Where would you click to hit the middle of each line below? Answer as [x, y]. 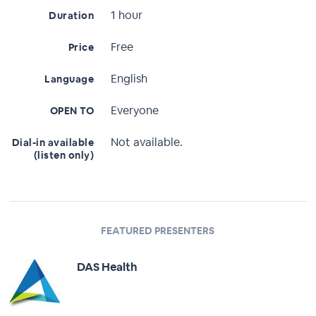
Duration [72, 16]
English [129, 79]
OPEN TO [72, 111]
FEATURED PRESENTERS [158, 231]
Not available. [147, 142]
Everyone [135, 110]
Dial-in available [53, 142]
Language [69, 79]
